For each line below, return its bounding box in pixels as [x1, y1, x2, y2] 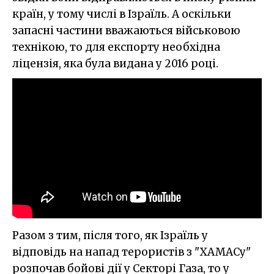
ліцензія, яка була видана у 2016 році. [12, 56, 218, 70]
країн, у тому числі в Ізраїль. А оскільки [12, 7, 231, 21]
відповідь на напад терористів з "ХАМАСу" [12, 245, 251, 259]
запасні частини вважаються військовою [12, 23, 240, 37]
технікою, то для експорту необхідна [12, 40, 220, 54]
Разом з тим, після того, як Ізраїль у [12, 229, 208, 243]
